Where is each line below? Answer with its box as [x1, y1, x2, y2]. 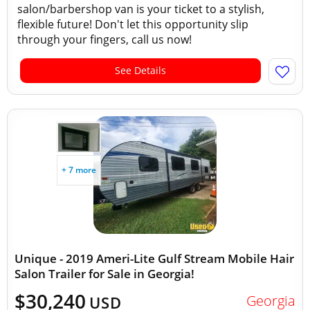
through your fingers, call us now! [17, 32, 194, 47]
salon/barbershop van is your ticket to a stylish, [17, 1, 264, 17]
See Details [115, 64, 166, 77]
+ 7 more [62, 164, 96, 176]
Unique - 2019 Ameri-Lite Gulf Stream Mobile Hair [15, 250, 294, 266]
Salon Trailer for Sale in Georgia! [15, 266, 194, 282]
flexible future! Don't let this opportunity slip [17, 17, 248, 32]
